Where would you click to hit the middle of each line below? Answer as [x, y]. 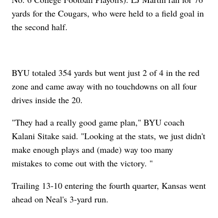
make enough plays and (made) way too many [93, 150]
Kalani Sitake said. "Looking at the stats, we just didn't [109, 136]
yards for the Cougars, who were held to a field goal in [108, 13]
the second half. [40, 27]
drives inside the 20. [47, 100]
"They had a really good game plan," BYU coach [98, 122]
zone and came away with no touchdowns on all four [104, 86]
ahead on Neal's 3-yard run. [60, 199]
